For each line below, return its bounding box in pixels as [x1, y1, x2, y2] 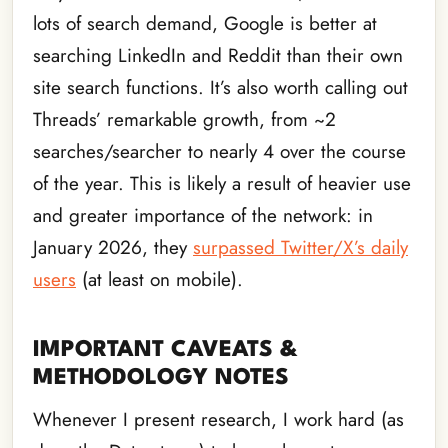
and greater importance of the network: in [33, 202, 373, 230]
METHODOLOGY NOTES [33, 367, 289, 390]
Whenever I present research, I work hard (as [33, 406, 404, 434]
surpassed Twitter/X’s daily [193, 234, 408, 262]
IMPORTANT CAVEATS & [33, 339, 297, 362]
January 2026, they [33, 234, 193, 262]
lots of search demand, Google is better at [33, 10, 377, 38]
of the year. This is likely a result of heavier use [33, 170, 411, 198]
